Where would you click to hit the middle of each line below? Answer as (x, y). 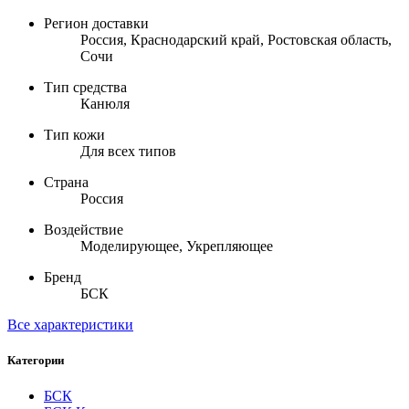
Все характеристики (70, 324)
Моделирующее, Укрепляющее (177, 246)
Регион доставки (96, 23)
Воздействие (84, 229)
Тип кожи (74, 134)
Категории (36, 361)
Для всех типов (128, 151)
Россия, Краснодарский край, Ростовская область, (236, 39)
